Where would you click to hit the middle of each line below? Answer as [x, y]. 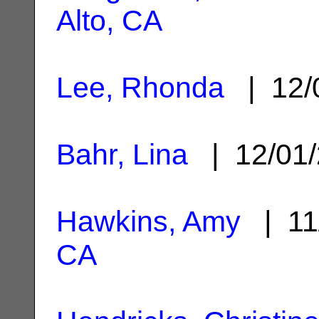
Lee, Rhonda [140, 87]
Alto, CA [109, 20]
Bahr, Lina [122, 154]
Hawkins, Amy [148, 221]
